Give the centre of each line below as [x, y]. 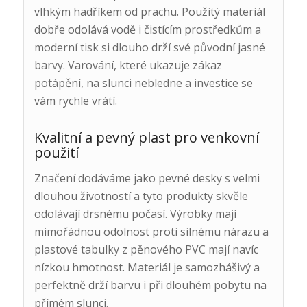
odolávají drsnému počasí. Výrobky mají [135, 214]
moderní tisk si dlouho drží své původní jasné [149, 47]
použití [56, 152]
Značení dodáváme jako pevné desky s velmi [147, 179]
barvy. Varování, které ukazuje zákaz [128, 65]
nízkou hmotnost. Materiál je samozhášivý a [147, 268]
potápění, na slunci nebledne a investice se [143, 83]
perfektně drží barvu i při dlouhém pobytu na [150, 285]
